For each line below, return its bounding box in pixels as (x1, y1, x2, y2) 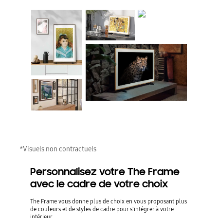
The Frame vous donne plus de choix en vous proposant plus (30, 197, 187, 205)
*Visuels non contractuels (19, 144, 96, 154)
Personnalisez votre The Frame (30, 165, 180, 178)
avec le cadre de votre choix (30, 177, 168, 190)
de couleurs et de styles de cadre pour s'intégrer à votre (30, 204, 174, 213)
